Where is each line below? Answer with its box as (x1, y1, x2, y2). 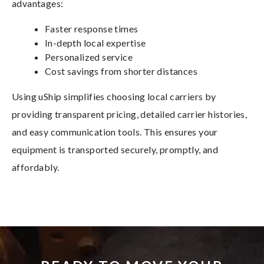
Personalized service (45, 51, 133, 63)
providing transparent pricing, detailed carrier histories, (12, 108, 247, 120)
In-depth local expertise (45, 37, 146, 49)
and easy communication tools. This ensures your (12, 126, 218, 138)
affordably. (12, 161, 60, 173)
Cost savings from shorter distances (45, 65, 197, 77)
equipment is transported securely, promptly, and (12, 144, 219, 156)
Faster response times (45, 23, 138, 35)
